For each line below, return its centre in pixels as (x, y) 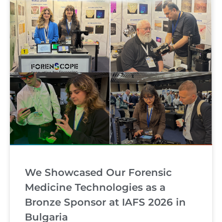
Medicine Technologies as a (95, 188)
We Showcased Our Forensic (98, 173)
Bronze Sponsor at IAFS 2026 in (105, 202)
